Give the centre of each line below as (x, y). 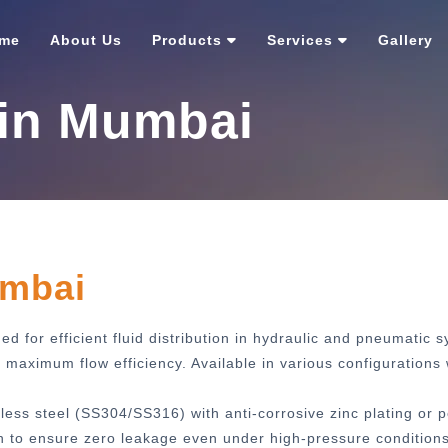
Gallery (405, 40)
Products (187, 40)
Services (300, 40)
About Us (86, 40)
